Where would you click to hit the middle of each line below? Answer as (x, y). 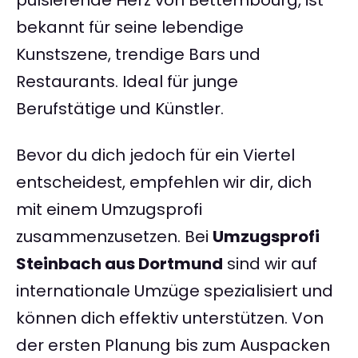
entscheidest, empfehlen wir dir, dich (164, 183)
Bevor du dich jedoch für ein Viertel (155, 155)
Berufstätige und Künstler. (120, 109)
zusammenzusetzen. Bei (114, 237)
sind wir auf (270, 264)
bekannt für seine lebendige (130, 28)
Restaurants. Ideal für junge (127, 82)
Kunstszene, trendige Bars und (138, 55)
